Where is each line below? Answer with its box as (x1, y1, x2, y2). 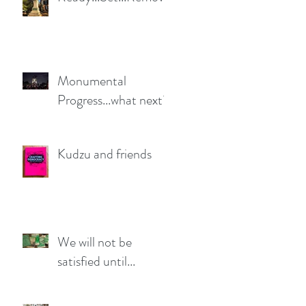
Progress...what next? (57, 90, 169, 110)
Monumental (57, 71, 126, 91)
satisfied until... (57, 251, 135, 271)
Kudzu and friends (57, 144, 152, 164)
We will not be (57, 232, 132, 252)
